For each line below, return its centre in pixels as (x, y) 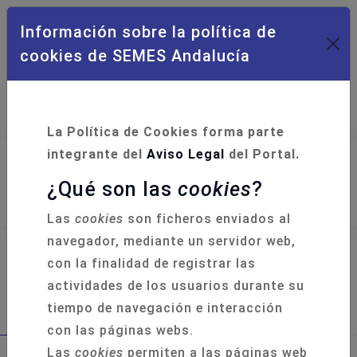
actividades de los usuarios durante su (176, 286)
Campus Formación (199, 67)
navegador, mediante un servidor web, (171, 241)
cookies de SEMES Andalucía (135, 56)
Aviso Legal (186, 154)
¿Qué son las (112, 189)
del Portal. (262, 154)
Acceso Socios (107, 116)
